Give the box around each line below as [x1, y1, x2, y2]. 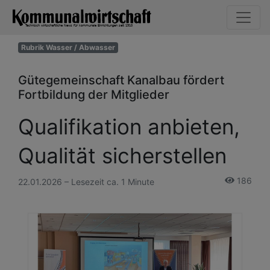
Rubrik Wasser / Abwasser [20, 42, 115, 52]
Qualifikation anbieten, [18, 113, 240, 139]
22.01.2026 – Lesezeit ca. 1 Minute [18, 176, 154, 187]
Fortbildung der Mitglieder [18, 87, 169, 102]
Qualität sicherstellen [18, 142, 227, 168]
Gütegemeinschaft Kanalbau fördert [18, 72, 224, 87]
